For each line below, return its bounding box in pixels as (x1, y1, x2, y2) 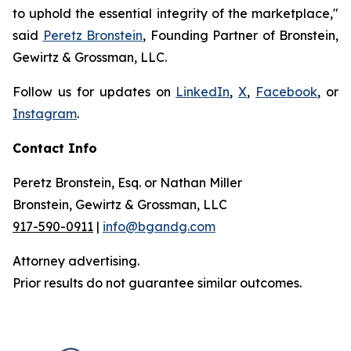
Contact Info (13, 140, 97, 156)
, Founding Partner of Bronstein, (143, 27, 338, 43)
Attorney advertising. (13, 253, 139, 269)
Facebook (255, 84, 318, 100)
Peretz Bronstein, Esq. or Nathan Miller (13, 175, 242, 190)
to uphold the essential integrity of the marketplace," (13, 5, 338, 21)
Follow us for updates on (13, 84, 176, 100)
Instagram (13, 106, 77, 121)
